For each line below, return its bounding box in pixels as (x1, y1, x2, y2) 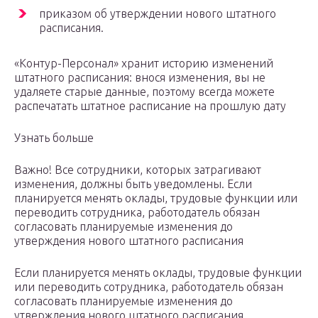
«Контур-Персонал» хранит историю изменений (14, 57, 273, 70)
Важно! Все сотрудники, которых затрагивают (14, 163, 261, 177)
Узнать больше (14, 131, 94, 145)
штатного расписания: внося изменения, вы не (14, 71, 265, 84)
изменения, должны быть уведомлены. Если (14, 177, 252, 191)
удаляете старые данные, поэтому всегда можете (14, 85, 275, 99)
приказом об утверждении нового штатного (39, 7, 276, 21)
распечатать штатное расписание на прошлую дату (14, 99, 286, 113)
